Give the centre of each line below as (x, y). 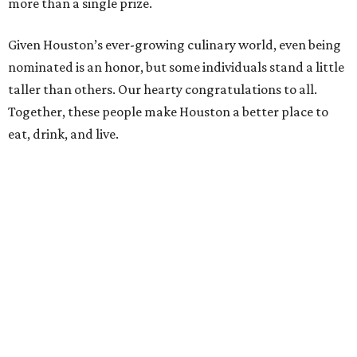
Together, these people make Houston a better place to (168, 112)
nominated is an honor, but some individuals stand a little (176, 67)
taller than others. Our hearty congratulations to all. (163, 90)
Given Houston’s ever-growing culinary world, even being (175, 45)
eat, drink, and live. (63, 134)
